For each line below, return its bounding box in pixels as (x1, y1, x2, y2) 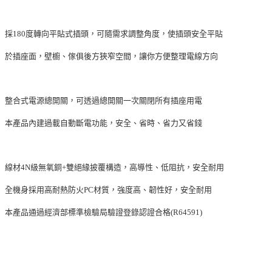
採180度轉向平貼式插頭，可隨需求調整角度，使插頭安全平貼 (5, 29, 223, 38)
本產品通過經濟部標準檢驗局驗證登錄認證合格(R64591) (5, 207, 202, 217)
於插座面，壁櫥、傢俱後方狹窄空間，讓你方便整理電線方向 (5, 51, 218, 61)
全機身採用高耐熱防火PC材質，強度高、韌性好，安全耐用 (5, 185, 212, 194)
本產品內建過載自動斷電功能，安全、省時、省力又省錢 (5, 118, 202, 127)
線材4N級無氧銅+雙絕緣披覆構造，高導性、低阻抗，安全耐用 (5, 162, 224, 172)
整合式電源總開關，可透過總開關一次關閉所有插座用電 (5, 95, 202, 105)
